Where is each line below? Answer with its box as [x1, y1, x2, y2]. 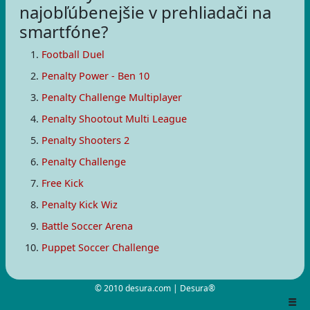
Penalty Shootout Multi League [42, 112, 187, 125]
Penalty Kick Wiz [42, 198, 118, 211]
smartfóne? [19, 20, 108, 43]
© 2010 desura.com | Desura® [95, 282, 215, 294]
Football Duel [42, 48, 104, 61]
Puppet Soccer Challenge [42, 241, 159, 254]
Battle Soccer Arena [42, 219, 133, 232]
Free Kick [42, 176, 84, 190]
